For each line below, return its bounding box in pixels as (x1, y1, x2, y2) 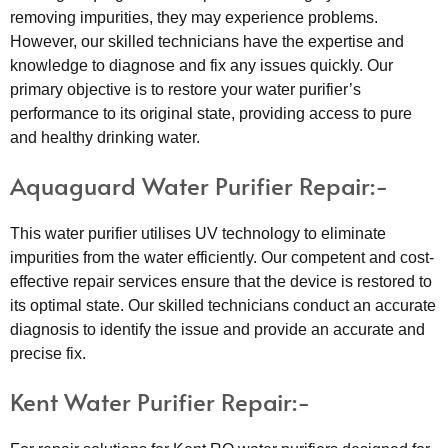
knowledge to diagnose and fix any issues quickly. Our (10, 56, 393, 74)
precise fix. (10, 344, 86, 362)
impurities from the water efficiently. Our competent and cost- (10, 248, 434, 266)
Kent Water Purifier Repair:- (10, 384, 311, 418)
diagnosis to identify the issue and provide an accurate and (10, 320, 425, 338)
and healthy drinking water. (10, 128, 200, 146)
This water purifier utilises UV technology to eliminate (10, 224, 386, 242)
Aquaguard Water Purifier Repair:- (10, 168, 389, 202)
